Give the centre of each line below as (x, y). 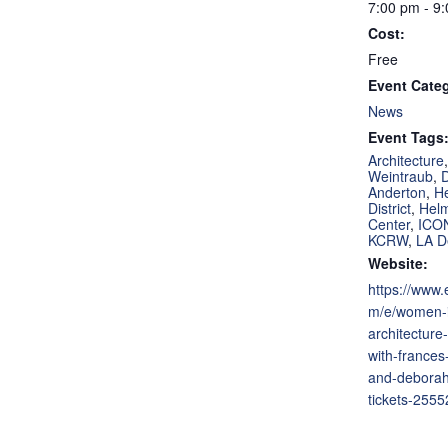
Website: (398, 263)
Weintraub (400, 176)
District (389, 208)
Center (389, 224)
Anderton (397, 192)
